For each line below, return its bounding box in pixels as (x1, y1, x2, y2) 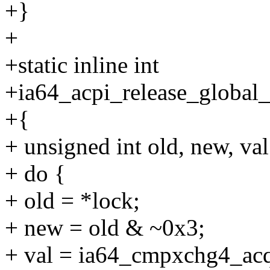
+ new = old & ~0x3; (5, 215, 205, 241)
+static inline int (5, 52, 159, 78)
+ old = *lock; (5, 187, 140, 214)
